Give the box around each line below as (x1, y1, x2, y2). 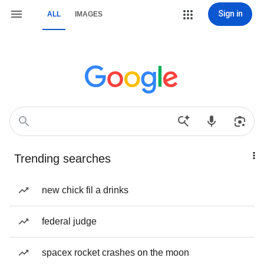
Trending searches (14, 152, 111, 165)
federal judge (42, 216, 97, 226)
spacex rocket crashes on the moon (42, 247, 189, 258)
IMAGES (75, 10, 103, 18)
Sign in (217, 9, 243, 18)
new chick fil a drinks (42, 185, 128, 195)
